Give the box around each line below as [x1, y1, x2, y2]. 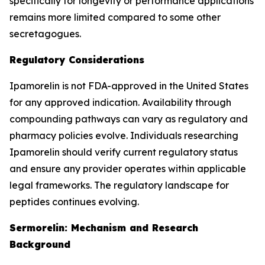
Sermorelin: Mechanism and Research [9, 222, 198, 234]
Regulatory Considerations [9, 54, 144, 66]
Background [9, 238, 70, 250]
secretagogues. [9, 28, 81, 40]
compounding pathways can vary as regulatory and [9, 113, 248, 125]
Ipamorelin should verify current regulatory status [9, 146, 238, 158]
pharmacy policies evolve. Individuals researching [9, 130, 238, 141]
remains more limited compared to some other [9, 11, 221, 23]
